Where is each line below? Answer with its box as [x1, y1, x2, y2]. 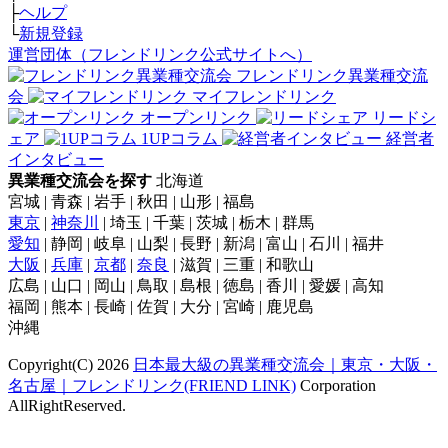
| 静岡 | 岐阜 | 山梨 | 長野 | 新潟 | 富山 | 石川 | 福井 [40, 234, 384, 252]
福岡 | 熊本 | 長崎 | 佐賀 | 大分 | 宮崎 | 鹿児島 [8, 297, 314, 315]
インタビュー [8, 150, 104, 168]
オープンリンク [140, 108, 252, 126]
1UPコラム [141, 129, 218, 147]
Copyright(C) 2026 [8, 355, 133, 373]
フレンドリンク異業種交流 [236, 66, 428, 84]
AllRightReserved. [8, 396, 126, 414]
